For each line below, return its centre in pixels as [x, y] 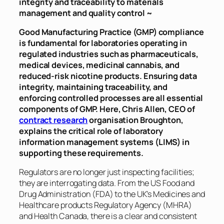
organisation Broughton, [135, 120]
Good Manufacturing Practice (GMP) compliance [111, 32]
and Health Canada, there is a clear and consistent [108, 216]
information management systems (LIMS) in [104, 142]
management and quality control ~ [86, 13]
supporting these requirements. [81, 153]
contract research [53, 120]
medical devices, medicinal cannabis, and [99, 65]
